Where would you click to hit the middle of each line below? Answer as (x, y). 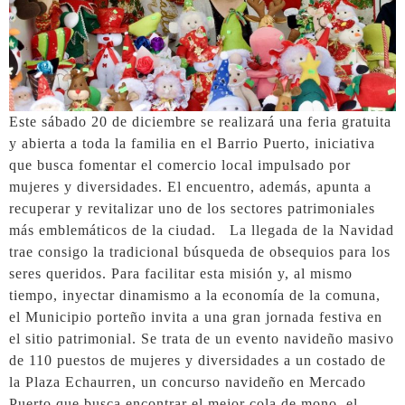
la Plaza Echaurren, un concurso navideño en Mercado (188, 382)
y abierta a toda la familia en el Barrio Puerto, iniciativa (192, 144)
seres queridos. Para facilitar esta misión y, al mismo (181, 274)
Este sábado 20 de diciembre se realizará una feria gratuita (200, 122)
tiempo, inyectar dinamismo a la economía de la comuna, (195, 296)
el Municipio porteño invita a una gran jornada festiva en (196, 317)
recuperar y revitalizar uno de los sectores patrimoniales (192, 209)
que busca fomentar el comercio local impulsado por (180, 165)
